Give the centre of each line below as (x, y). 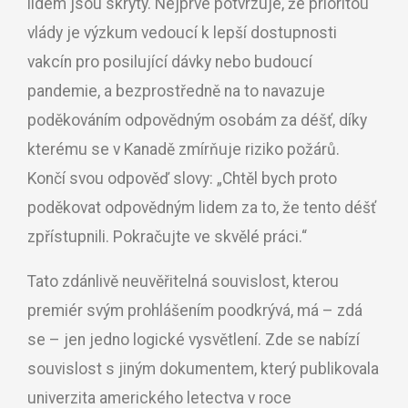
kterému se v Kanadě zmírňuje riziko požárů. (184, 149)
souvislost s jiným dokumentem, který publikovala (203, 369)
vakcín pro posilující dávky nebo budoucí (170, 61)
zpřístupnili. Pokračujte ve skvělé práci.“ (167, 236)
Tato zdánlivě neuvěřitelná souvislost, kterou (183, 282)
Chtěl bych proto (280, 178)
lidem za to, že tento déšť (287, 207)
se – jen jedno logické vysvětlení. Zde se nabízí (194, 340)
